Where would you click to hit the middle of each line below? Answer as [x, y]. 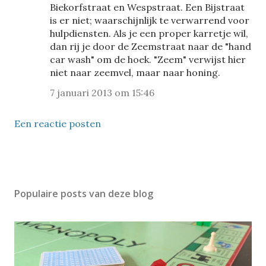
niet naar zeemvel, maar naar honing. [135, 72]
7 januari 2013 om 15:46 [102, 93]
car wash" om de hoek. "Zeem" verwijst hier [148, 59]
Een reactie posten [58, 123]
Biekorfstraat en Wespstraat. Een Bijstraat [147, 7]
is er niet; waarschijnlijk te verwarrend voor [150, 20]
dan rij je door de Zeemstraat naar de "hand [151, 46]
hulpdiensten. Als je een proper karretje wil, [149, 33]
